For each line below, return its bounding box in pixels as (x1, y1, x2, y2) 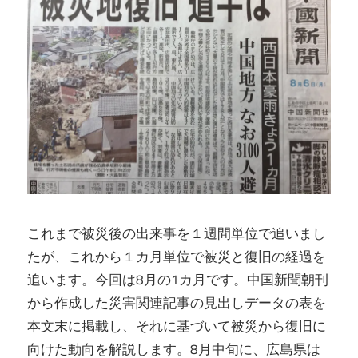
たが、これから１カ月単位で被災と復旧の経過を (27, 245, 326, 267)
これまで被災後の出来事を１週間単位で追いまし (27, 222, 326, 244)
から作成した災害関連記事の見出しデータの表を (27, 292, 326, 313)
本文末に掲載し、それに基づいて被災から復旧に (27, 315, 326, 336)
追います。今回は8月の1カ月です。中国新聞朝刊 (27, 268, 328, 290)
